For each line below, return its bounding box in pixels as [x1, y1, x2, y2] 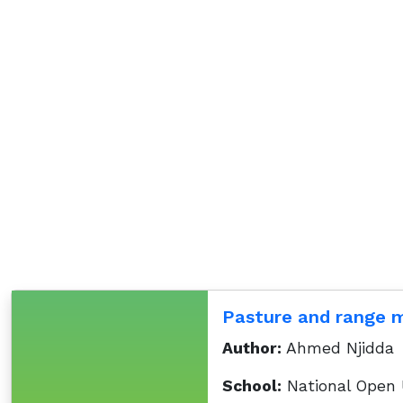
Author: [221, 339, 282, 357]
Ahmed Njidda [281, 339, 394, 357]
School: [221, 377, 282, 395]
